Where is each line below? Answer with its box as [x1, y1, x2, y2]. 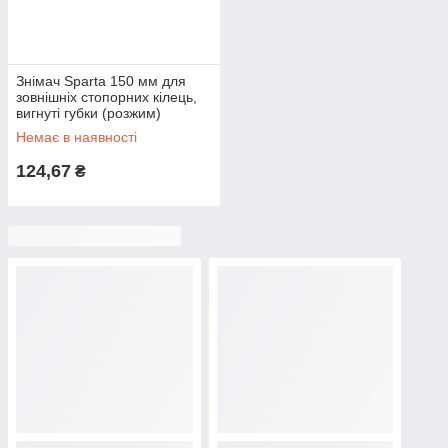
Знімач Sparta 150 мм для [16, 73, 186, 89]
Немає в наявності [16, 129, 137, 145]
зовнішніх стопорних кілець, [16, 89, 197, 105]
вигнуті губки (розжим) [16, 105, 161, 121]
